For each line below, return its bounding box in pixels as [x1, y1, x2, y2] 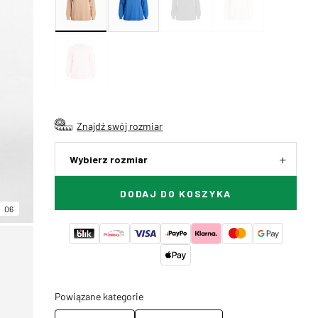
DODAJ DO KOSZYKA [120, 187, 232, 199]
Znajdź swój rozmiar [77, 119, 163, 132]
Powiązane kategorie [55, 290, 144, 302]
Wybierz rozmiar [70, 153, 148, 165]
